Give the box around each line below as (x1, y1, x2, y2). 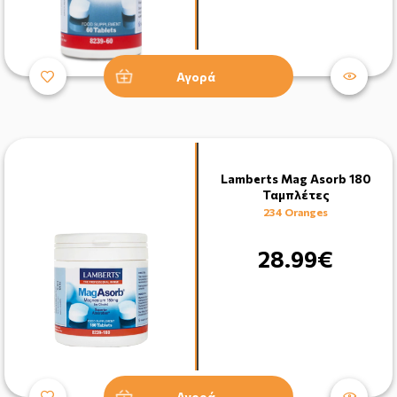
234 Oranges (263, 206, 328, 219)
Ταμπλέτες (261, 187, 330, 203)
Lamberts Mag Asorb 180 (220, 171, 371, 187)
